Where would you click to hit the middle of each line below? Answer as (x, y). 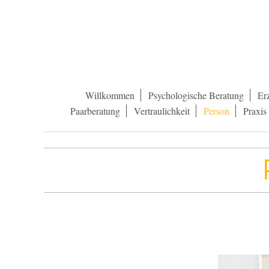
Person (216, 111)
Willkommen (110, 95)
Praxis (255, 111)
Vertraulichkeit (162, 111)
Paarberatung (95, 111)
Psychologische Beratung (196, 95)
